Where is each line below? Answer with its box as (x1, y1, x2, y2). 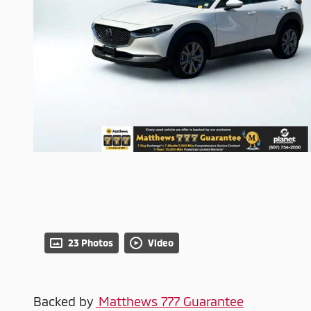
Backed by (33, 294, 96, 310)
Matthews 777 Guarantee (96, 294, 244, 310)
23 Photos (68, 237, 113, 249)
